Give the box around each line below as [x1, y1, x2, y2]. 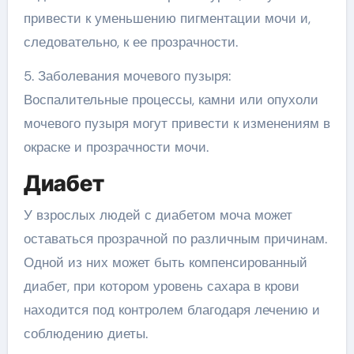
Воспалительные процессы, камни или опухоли [23, 91, 318, 108]
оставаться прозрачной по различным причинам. [23, 229, 327, 247]
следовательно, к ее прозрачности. [23, 33, 238, 51]
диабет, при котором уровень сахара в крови [23, 277, 299, 295]
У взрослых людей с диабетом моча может [23, 205, 292, 224]
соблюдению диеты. [23, 324, 148, 342]
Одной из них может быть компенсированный [23, 253, 307, 271]
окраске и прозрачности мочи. [23, 138, 209, 156]
